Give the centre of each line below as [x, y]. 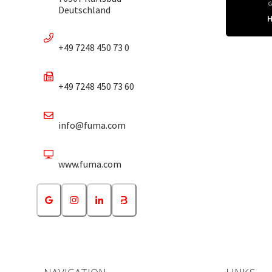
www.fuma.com [90, 164]
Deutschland [84, 10]
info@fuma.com [92, 125]
